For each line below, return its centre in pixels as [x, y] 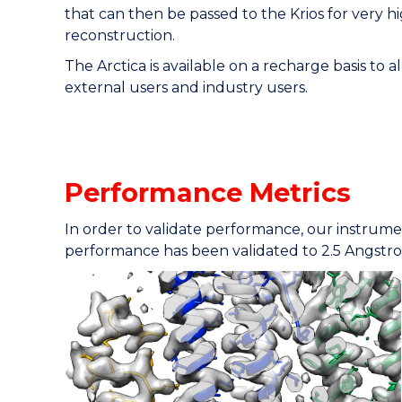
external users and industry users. [186, 87]
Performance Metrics [208, 192]
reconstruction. [120, 35]
